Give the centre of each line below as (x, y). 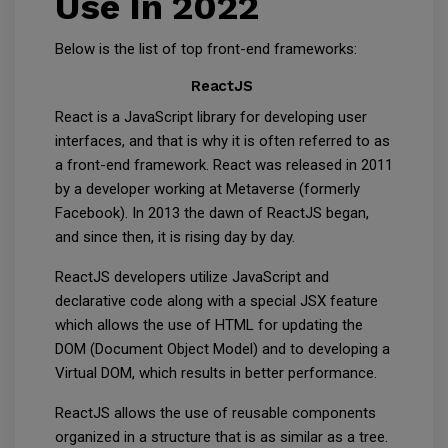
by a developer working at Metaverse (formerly (207, 189)
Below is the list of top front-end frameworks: (206, 49)
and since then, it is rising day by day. (179, 237)
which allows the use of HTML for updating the (209, 325)
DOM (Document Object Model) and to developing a (222, 349)
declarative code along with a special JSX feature (216, 301)
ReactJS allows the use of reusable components (215, 413)
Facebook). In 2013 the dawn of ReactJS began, (212, 213)
